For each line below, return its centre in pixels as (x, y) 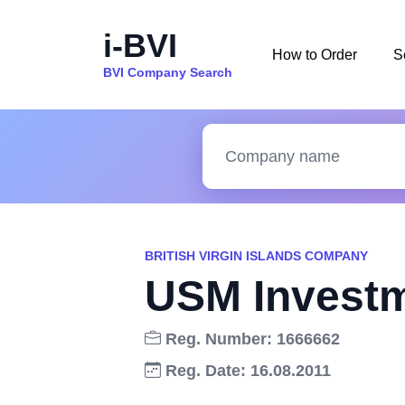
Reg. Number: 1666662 (250, 339)
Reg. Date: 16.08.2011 (246, 371)
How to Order (315, 54)
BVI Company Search (168, 72)
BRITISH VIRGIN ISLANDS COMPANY (256, 256)
